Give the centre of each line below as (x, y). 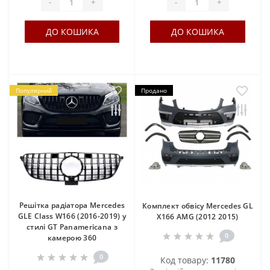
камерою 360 (72, 237)
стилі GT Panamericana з (72, 227)
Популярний (34, 90)
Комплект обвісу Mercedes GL (198, 206)
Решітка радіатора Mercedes (72, 205)
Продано (154, 90)
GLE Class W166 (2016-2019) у (72, 216)
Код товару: (186, 260)
